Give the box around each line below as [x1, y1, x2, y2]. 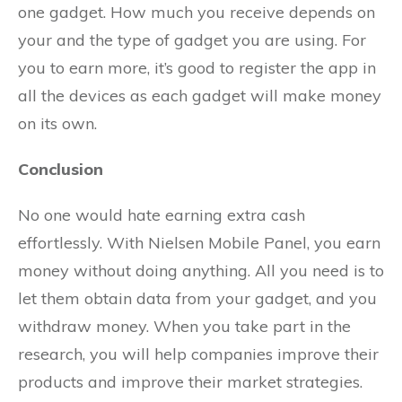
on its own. [18, 113, 97, 134]
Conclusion [18, 159, 103, 179]
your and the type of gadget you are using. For [18, 30, 366, 50]
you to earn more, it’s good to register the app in [18, 57, 376, 78]
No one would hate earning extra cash [18, 205, 305, 225]
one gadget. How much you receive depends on [18, 2, 375, 22]
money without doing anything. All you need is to [18, 260, 384, 281]
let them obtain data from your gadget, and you [18, 288, 377, 309]
